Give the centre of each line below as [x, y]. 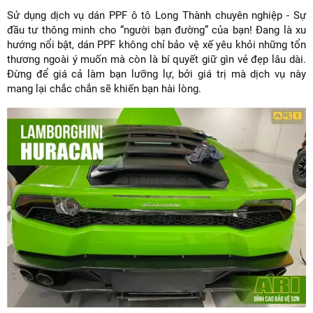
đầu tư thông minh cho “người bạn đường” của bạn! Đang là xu [156, 30]
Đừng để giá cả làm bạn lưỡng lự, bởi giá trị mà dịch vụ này [156, 74]
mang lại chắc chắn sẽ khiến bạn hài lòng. [105, 89]
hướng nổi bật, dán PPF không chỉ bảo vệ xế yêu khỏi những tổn [156, 45]
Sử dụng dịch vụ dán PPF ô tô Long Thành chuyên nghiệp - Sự [156, 16]
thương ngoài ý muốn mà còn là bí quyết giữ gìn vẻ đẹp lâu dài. [156, 60]
